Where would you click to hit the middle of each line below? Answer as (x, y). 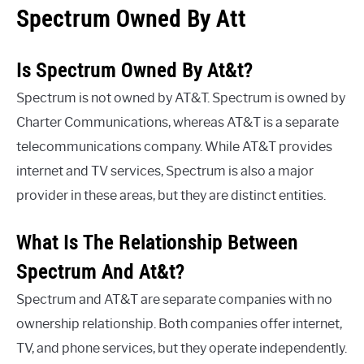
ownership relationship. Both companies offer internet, (179, 323)
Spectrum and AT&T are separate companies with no (174, 299)
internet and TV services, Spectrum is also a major (165, 171)
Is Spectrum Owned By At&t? (134, 69)
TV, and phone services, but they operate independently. (182, 348)
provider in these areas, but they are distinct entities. (171, 195)
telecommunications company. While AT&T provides (174, 146)
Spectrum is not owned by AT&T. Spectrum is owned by (181, 97)
